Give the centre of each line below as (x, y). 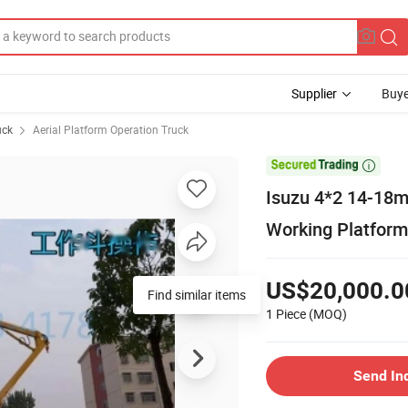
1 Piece (286, 313)
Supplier (314, 93)
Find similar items (197, 294)
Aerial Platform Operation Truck (111, 129)
